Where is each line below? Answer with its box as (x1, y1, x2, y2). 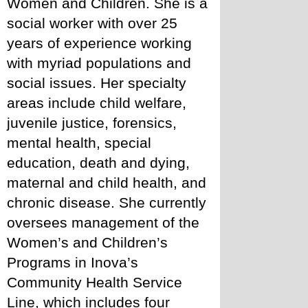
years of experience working (7, 34, 192, 52)
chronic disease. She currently (7, 194, 206, 211)
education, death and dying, (7, 154, 190, 171)
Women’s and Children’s (7, 234, 168, 251)
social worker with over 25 (7, 14, 177, 32)
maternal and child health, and (7, 174, 206, 191)
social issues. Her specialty (7, 74, 186, 91)
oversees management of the (7, 214, 199, 231)
